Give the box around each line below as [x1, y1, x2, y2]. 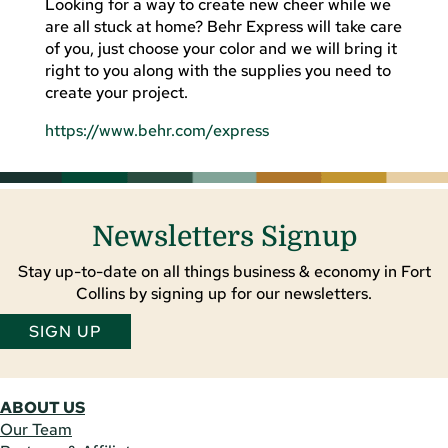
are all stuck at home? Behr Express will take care [44, 15, 402, 37]
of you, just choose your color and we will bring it [44, 37, 397, 59]
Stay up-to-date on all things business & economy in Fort [17, 260, 431, 282]
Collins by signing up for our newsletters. [76, 282, 372, 304]
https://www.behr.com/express [44, 119, 269, 141]
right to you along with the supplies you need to [44, 59, 391, 81]
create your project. [44, 81, 188, 103]
